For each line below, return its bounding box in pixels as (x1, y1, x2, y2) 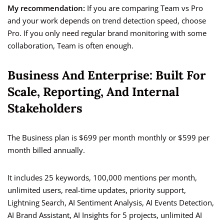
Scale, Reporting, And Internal (7, 84, 179, 100)
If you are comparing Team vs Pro (85, 3, 203, 13)
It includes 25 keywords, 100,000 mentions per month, (7, 172, 197, 183)
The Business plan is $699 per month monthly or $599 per (7, 132, 209, 143)
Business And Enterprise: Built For (7, 67, 206, 83)
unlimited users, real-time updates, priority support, (7, 185, 186, 195)
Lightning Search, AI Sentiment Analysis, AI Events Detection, (7, 197, 214, 208)
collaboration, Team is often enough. (7, 40, 133, 51)
